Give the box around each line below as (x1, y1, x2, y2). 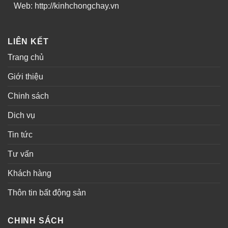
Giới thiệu (8, 72, 43, 81)
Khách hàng (8, 168, 51, 178)
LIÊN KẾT (8, 37, 49, 46)
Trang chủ (8, 52, 44, 62)
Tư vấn (8, 149, 34, 158)
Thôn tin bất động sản (8, 188, 86, 197)
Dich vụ (8, 110, 35, 120)
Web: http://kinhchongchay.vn (8, 2, 119, 11)
